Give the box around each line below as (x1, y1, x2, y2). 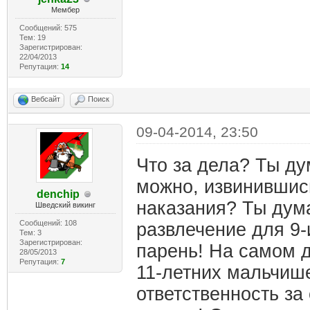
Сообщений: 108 (19, 219, 77, 227)
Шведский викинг (35, 201, 95, 209)
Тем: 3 (19, 228, 42, 237)
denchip (37, 188, 80, 200)
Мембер (51, 6, 80, 14)
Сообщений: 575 (19, 24, 77, 32)
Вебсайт (31, 95, 60, 103)
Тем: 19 (19, 33, 46, 42)
